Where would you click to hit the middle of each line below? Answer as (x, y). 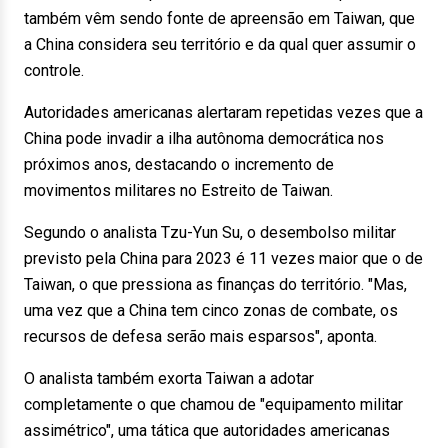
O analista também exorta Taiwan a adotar (169, 378)
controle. (54, 70)
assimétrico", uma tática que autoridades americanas (207, 430)
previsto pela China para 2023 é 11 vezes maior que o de (223, 258)
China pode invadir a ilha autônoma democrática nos (204, 138)
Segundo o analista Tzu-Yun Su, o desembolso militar (210, 232)
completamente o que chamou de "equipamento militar (213, 404)
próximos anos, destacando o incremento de (179, 164)
